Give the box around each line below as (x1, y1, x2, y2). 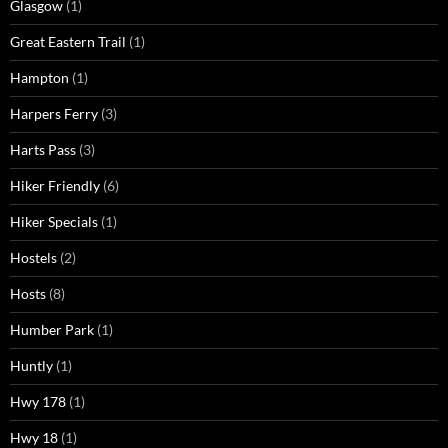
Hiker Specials (10, 213, 98, 231)
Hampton (10, 69, 69, 87)
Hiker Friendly (10, 177, 100, 195)
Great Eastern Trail (10, 33, 126, 51)
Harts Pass (10, 141, 76, 159)
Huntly (10, 357, 53, 375)
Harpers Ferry (10, 105, 98, 123)
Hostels (10, 249, 57, 267)
